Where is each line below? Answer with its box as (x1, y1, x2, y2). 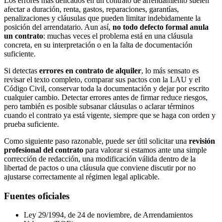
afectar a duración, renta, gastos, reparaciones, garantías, (4, 4, 179, 13)
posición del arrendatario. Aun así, (4, 22, 112, 31)
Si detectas (4, 66, 39, 75)
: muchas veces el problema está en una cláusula (43, 31, 193, 40)
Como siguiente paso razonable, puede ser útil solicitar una (4, 136, 189, 145)
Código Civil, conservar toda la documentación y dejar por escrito (4, 84, 209, 93)
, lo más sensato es (141, 66, 199, 75)
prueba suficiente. (4, 119, 59, 128)
